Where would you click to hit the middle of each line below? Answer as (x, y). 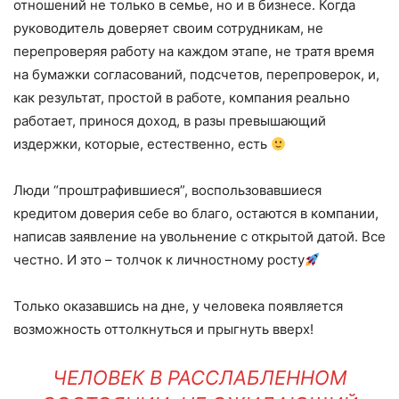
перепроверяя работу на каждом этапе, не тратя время (194, 51)
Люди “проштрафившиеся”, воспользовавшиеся (167, 190)
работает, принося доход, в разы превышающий (170, 121)
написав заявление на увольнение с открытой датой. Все (199, 236)
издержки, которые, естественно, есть (142, 144)
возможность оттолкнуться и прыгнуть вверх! (163, 329)
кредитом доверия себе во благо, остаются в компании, (196, 213)
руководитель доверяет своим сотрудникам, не (168, 28)
